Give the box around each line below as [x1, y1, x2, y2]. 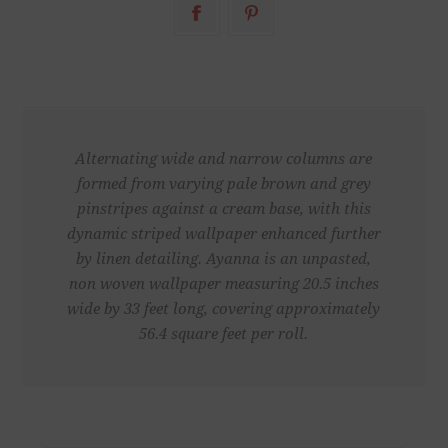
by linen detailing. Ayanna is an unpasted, [76, 250, 372, 269]
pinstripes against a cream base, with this [76, 200, 371, 219]
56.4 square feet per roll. [139, 325, 309, 344]
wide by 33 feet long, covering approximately [67, 300, 381, 319]
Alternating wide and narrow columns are [75, 150, 373, 169]
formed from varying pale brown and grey [76, 175, 371, 194]
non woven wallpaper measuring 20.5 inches [68, 275, 379, 294]
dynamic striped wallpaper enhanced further [66, 225, 381, 244]
